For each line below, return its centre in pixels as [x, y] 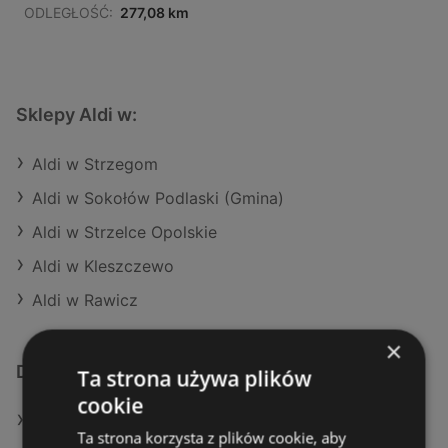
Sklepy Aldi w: [76, 115]
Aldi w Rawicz [85, 300]
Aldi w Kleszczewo [103, 266]
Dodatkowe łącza [90, 372]
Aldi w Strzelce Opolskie [124, 232]
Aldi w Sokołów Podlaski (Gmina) [158, 198]
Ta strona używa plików [194, 378]
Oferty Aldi [73, 421]
